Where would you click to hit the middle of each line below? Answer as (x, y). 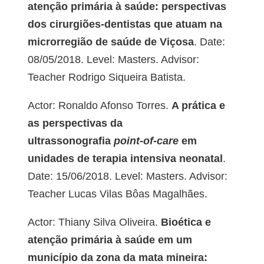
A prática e (198, 106)
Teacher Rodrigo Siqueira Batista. (106, 77)
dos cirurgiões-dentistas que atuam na (125, 24)
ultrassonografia (69, 141)
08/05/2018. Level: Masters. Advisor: (113, 60)
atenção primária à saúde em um (110, 240)
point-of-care (144, 141)
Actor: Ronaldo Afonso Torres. (99, 106)
